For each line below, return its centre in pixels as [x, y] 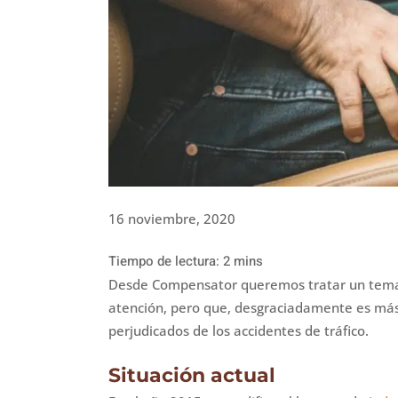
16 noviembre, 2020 [172, 218]
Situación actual [192, 375]
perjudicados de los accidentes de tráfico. [239, 330]
